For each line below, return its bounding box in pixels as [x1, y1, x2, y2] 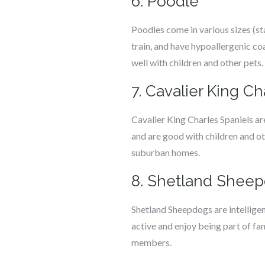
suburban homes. [131, 147, 200, 158]
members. [131, 237, 172, 248]
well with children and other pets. [131, 57, 263, 68]
